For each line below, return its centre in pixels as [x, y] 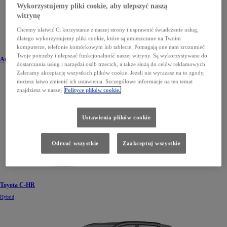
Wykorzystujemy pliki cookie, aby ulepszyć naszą [92, 6]
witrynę [29, 16]
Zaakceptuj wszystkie [152, 143]
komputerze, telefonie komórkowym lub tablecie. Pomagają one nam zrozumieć [111, 47]
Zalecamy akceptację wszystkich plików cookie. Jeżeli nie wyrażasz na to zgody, [111, 73]
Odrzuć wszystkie [75, 143]
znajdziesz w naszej [40, 90]
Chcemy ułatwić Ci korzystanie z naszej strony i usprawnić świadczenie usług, [108, 30]
